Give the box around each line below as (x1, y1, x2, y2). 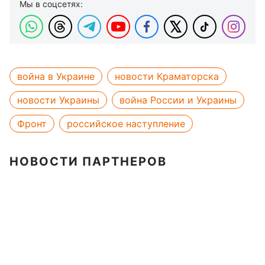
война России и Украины (119, 94, 237, 106)
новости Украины (17, 94, 99, 106)
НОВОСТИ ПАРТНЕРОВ (9, 154, 167, 169)
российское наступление (67, 118, 185, 130)
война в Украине (17, 70, 95, 82)
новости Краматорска (115, 70, 219, 82)
